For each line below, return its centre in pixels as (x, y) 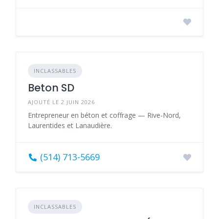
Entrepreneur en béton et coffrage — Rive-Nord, (104, 115)
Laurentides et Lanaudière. (70, 125)
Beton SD (51, 88)
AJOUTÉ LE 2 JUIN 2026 (61, 102)
